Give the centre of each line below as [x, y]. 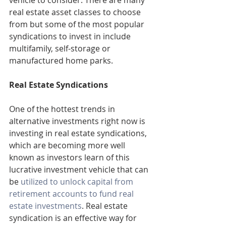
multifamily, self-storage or [61, 49]
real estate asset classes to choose [76, 12]
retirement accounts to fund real [72, 194]
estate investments [45, 206]
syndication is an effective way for [74, 218]
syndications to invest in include [71, 37]
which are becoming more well [68, 146]
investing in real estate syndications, [79, 133]
